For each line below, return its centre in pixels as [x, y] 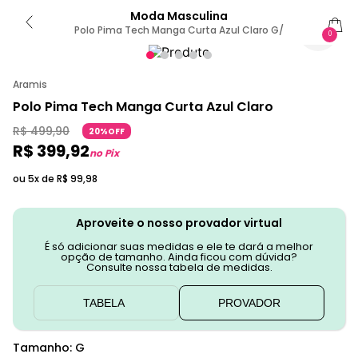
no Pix [104, 153]
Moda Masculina [179, 16]
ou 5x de [35, 179]
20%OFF [107, 131]
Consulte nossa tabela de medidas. [179, 267]
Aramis [30, 84]
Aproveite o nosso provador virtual [179, 223]
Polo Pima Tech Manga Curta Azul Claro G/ [179, 30]
